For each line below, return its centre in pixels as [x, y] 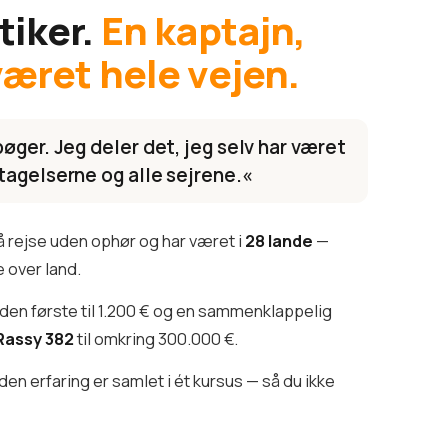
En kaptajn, [203, 29]
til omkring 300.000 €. [156, 338]
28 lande [279, 240]
